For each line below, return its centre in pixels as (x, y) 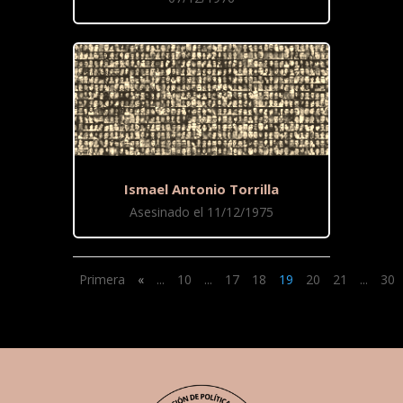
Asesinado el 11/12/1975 (201, 212)
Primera (102, 280)
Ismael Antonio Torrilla (201, 189)
